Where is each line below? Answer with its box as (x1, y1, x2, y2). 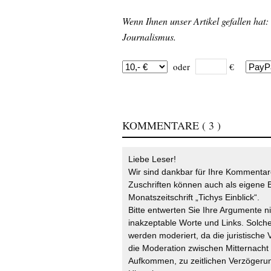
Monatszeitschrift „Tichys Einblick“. (128, 192, 260, 203)
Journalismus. (122, 30, 176, 44)
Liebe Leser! (128, 154, 176, 165)
